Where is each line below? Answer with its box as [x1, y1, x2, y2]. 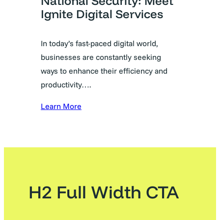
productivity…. [41, 79, 91, 89]
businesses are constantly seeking [41, 52, 161, 62]
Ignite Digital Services [41, 6, 163, 21]
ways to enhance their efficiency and [41, 65, 167, 76]
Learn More [41, 101, 82, 111]
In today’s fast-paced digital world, [41, 38, 158, 48]
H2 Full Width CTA [28, 181, 179, 203]
